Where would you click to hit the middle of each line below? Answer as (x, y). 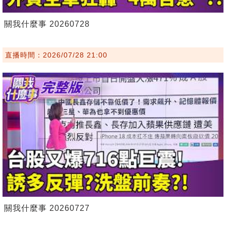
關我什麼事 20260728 (47, 24)
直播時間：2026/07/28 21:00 (56, 55)
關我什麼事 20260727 (47, 208)
